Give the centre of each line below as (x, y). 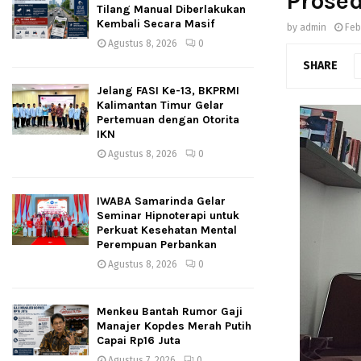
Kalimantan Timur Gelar (160, 105)
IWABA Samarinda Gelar (161, 201)
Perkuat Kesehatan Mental (167, 230)
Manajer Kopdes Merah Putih (174, 326)
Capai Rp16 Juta (139, 340)
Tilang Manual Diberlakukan (171, 9)
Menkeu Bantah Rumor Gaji (170, 311)
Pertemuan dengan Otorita (168, 120)
